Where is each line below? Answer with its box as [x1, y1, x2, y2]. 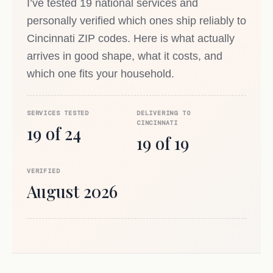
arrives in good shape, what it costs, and [27, 49, 222, 62]
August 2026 [27, 180, 118, 203]
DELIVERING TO [136, 109, 191, 118]
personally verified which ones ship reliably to [27, 14, 246, 27]
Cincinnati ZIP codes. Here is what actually [27, 32, 235, 44]
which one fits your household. [27, 67, 174, 80]
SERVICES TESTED [27, 109, 89, 118]
